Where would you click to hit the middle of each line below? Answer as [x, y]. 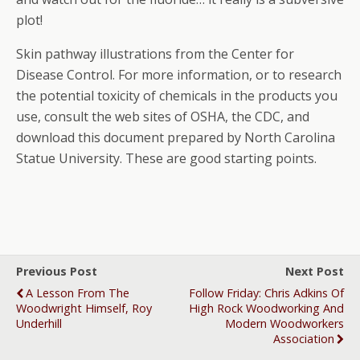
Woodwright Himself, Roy [84, 308]
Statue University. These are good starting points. [166, 158]
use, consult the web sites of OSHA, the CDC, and [163, 117]
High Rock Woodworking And [266, 308]
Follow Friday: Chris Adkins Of [266, 293]
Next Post [315, 271]
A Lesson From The [78, 293]
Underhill [39, 323]
